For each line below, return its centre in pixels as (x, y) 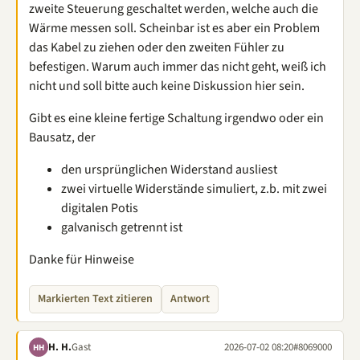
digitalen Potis (100, 208)
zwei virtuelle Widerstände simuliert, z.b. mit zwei (194, 189)
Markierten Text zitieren (95, 299)
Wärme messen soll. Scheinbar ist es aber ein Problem (174, 28)
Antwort (190, 299)
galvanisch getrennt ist (122, 227)
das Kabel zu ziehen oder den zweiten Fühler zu (157, 47)
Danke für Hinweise (82, 260)
